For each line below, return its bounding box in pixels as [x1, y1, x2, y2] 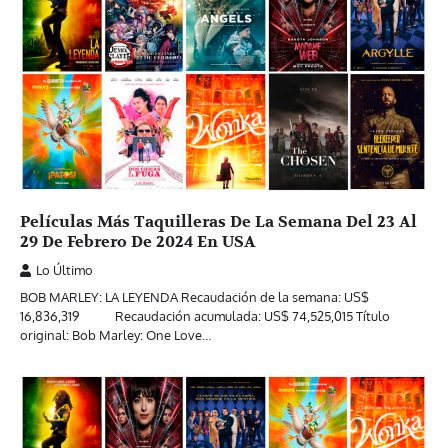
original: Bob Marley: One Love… [20, 327, 211, 344]
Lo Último [36, 262, 93, 279]
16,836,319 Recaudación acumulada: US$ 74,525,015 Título [20, 308, 390, 325]
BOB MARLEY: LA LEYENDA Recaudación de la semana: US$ [20, 289, 369, 306]
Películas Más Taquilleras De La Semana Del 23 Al [20, 212, 417, 233]
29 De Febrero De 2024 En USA [20, 232, 256, 253]
